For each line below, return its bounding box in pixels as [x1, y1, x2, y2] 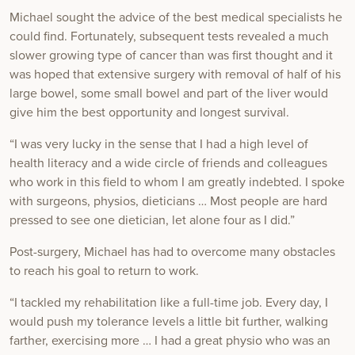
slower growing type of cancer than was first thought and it [10, 48, 333, 64]
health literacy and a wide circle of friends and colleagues [10, 155, 327, 172]
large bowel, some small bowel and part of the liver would [10, 86, 328, 102]
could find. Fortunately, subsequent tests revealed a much [10, 29, 329, 45]
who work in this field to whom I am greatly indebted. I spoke [10, 174, 345, 191]
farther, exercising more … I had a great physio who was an [10, 333, 330, 349]
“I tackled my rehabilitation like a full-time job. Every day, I [10, 295, 328, 311]
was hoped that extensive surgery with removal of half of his [10, 67, 341, 83]
